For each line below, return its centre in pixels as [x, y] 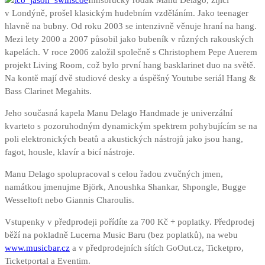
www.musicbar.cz [37, 248]
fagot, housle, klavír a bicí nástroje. [70, 152]
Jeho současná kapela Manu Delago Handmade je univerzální [119, 113]
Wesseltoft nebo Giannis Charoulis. [70, 200]
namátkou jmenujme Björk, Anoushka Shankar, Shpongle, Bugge [125, 187]
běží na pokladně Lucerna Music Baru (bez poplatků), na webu [121, 235]
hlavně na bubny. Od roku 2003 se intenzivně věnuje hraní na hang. [131, 26]
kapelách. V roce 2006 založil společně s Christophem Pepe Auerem [131, 52]
